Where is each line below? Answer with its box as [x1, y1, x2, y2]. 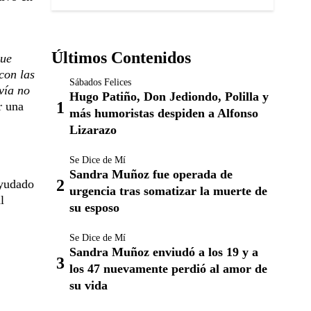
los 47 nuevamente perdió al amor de [69, 262, 267, 276]
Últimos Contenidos [51, 49, 191, 67]
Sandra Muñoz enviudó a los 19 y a [69, 245, 258, 259]
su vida [69, 278, 108, 292]
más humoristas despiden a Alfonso [69, 106, 258, 120]
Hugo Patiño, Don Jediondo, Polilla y [69, 90, 269, 103]
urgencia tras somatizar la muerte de [69, 184, 267, 198]
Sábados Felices [69, 77, 131, 87]
